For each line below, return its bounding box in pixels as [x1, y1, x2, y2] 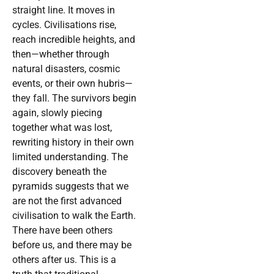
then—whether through [12, 48, 109, 61]
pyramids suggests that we [12, 180, 128, 193]
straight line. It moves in [12, 4, 115, 17]
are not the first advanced [12, 195, 122, 207]
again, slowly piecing [12, 107, 102, 119]
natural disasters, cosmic [12, 63, 120, 75]
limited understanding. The [12, 151, 128, 163]
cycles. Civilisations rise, [12, 19, 116, 31]
